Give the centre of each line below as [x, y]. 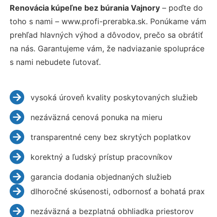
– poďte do [181, 8]
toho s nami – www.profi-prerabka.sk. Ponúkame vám [108, 21]
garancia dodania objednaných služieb [101, 177]
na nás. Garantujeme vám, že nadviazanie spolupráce [107, 48]
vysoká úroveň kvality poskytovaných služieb [114, 97]
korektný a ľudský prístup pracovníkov [101, 157]
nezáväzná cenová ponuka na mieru [96, 117]
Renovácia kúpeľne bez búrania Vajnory [85, 8]
